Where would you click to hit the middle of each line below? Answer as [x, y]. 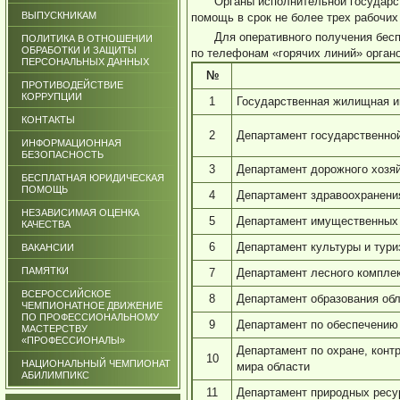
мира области [273, 367]
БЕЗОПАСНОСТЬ [62, 154]
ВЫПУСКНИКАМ [59, 15]
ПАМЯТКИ [45, 271]
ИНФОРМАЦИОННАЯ [71, 143]
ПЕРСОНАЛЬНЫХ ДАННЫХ [85, 62]
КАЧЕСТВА [46, 224]
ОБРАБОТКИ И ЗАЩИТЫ [79, 50]
